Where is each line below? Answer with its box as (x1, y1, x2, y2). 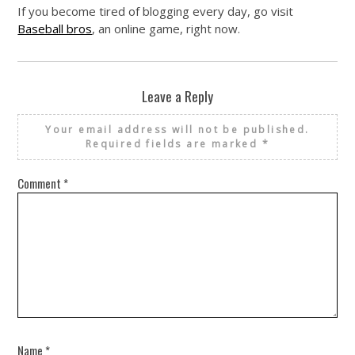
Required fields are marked (85, 136, 262, 151)
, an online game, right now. (92, 20, 241, 36)
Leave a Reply (142, 85, 213, 106)
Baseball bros (17, 20, 93, 36)
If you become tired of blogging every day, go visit (17, 2, 294, 19)
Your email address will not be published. (45, 122, 310, 136)
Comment (17, 174, 64, 192)
